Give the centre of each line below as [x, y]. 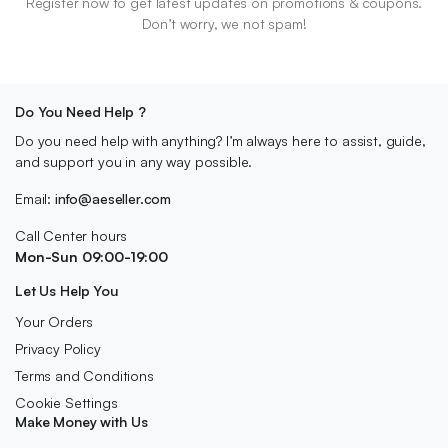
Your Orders [54, 321]
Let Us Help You [66, 290]
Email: [35, 198]
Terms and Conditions [84, 375]
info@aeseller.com [113, 198]
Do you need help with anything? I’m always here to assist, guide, [220, 140]
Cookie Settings [66, 402]
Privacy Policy [58, 348]
